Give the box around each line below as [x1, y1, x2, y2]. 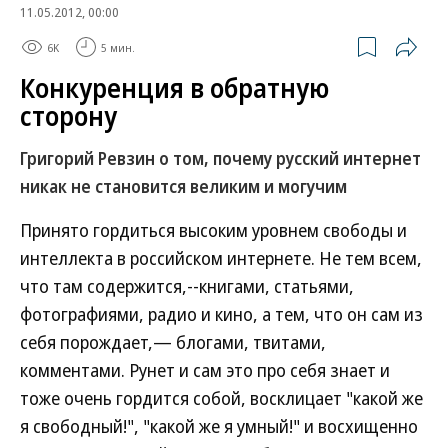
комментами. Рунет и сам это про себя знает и [20, 358, 390, 382]
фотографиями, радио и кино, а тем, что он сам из [20, 302, 423, 326]
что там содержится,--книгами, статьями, [20, 274, 354, 298]
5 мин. [101, 39, 135, 55]
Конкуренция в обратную [20, 70, 329, 106]
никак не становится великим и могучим [20, 175, 347, 198]
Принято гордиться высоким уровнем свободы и [20, 218, 407, 242]
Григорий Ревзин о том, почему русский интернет [20, 147, 421, 170]
